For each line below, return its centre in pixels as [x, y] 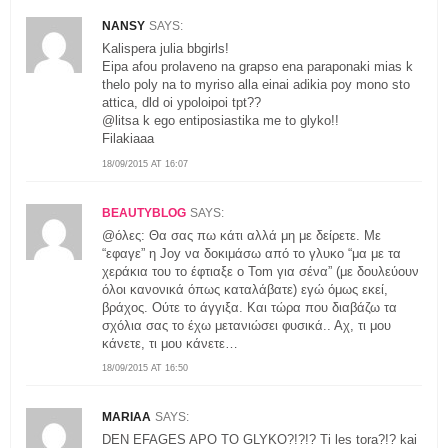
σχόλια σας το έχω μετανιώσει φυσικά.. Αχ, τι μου [246, 325]
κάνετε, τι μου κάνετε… [170, 343]
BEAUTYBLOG [144, 212]
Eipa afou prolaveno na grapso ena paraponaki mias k [257, 67]
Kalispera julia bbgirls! [165, 49]
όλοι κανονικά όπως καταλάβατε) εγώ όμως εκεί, [245, 289]
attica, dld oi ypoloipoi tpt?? [181, 103]
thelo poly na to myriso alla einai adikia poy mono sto [256, 85]
